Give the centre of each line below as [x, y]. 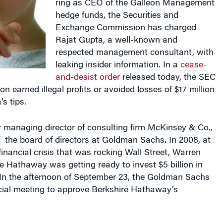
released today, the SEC [167, 69]
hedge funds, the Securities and [117, 7]
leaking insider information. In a [118, 57]
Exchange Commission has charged [126, 20]
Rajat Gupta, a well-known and [116, 32]
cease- [193, 57]
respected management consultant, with [134, 45]
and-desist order [87, 69]
